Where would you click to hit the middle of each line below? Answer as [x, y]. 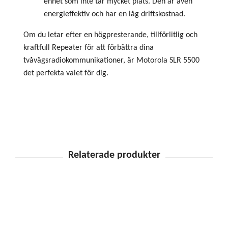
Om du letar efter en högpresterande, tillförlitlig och [110, 35]
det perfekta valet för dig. [66, 73]
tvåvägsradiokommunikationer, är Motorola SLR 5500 [111, 60]
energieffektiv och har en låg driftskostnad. [115, 14]
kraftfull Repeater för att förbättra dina [89, 48]
